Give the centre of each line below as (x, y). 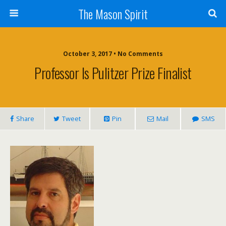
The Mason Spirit (113, 14)
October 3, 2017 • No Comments (113, 54)
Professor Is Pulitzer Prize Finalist (113, 73)
